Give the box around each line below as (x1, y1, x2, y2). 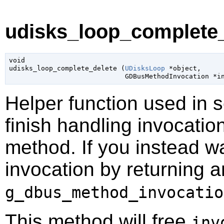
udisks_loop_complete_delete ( (8, 64, 125, 72)
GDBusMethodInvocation (124, 72, 209, 80)
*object (164, 64, 197, 72)
